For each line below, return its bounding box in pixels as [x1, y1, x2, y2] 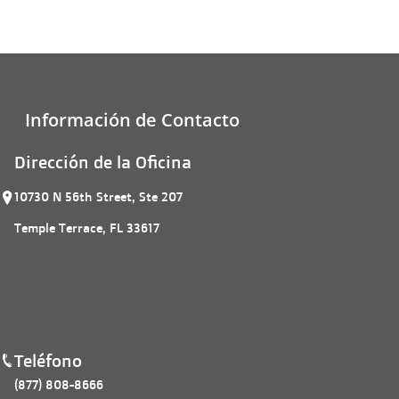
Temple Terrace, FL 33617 [14, 220, 159, 236]
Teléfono [14, 350, 82, 372]
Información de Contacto [25, 108, 240, 133]
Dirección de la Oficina [14, 151, 191, 174]
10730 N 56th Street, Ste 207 [14, 189, 183, 205]
